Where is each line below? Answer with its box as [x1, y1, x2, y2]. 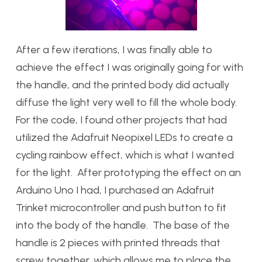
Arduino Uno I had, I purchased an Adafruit [16, 184, 215, 197]
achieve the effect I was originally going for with [16, 61, 243, 74]
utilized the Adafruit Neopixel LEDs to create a [16, 131, 233, 144]
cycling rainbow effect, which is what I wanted [16, 149, 234, 162]
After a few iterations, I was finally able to [16, 43, 212, 57]
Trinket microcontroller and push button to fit [16, 201, 226, 215]
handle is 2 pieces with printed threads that [16, 236, 220, 250]
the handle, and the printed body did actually [16, 78, 229, 92]
